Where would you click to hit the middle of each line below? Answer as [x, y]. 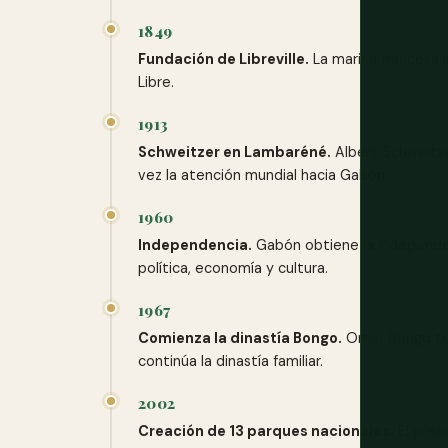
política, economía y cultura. [233, 268]
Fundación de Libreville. [223, 59]
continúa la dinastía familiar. [230, 361]
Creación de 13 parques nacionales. [266, 431]
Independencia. [195, 245]
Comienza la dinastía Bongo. [240, 338]
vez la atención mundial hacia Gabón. [263, 175]
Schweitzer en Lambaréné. [234, 152]
